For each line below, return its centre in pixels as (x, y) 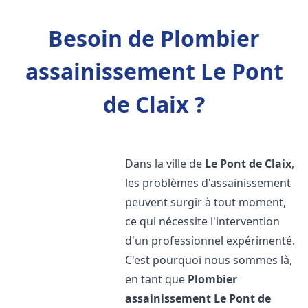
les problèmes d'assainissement (208, 183)
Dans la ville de (165, 164)
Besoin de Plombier (154, 38)
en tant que (157, 279)
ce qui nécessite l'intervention (203, 221)
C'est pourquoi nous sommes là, (209, 260)
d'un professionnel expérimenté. (210, 241)
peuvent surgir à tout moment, (206, 202)
